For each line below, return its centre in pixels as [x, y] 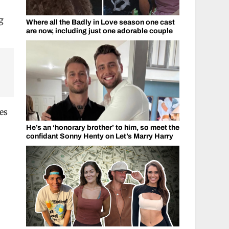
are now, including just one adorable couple [99, 31]
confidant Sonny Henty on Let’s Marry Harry [99, 136]
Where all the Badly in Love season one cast [100, 22]
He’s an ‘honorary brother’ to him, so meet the [102, 128]
